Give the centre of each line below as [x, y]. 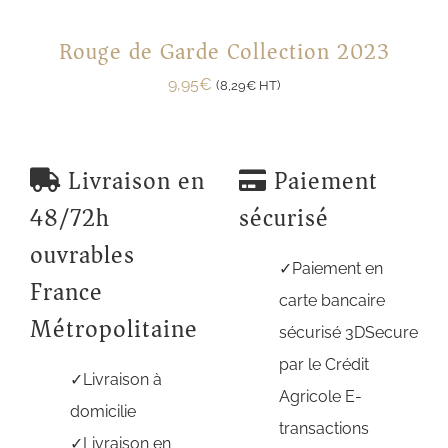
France [66, 292]
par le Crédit [324, 364]
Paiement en [337, 268]
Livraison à [122, 379]
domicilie [103, 411]
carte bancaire [332, 300]
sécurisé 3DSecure [348, 332]
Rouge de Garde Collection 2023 [224, 51]
